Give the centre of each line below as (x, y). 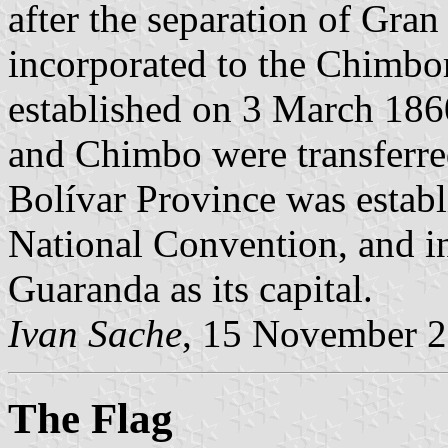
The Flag (90, 418)
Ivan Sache (95, 333)
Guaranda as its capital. (190, 288)
